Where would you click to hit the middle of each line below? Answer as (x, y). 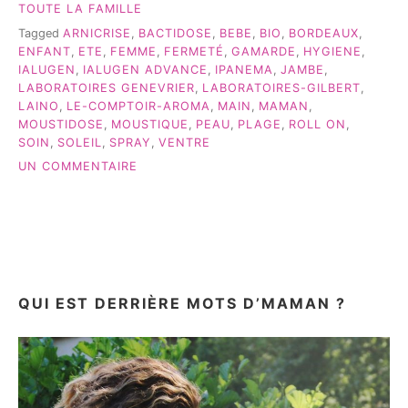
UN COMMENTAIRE (78, 167)
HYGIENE (332, 51)
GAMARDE (264, 51)
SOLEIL (80, 142)
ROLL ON (317, 124)
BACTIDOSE (175, 33)
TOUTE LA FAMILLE (80, 9)
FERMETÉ (194, 51)
